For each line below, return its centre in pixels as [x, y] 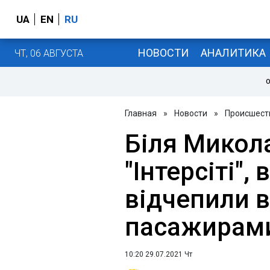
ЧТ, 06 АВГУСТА [49, 53]
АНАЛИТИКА [233, 52]
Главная [141, 113]
